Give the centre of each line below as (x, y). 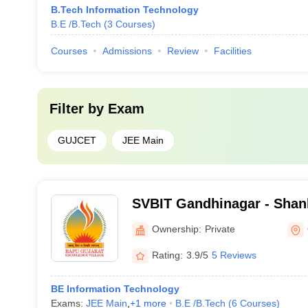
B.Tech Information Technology (124, 10)
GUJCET (77, 140)
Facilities (232, 51)
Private (220, 229)
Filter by (78, 109)
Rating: (167, 255)
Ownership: (176, 229)
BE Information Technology (115, 289)
